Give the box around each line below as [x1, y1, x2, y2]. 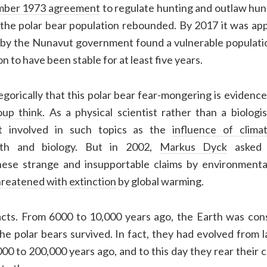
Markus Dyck [159, 140, 228, 154]
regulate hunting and [114, 1, 215, 15]
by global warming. [116, 175, 204, 188]
